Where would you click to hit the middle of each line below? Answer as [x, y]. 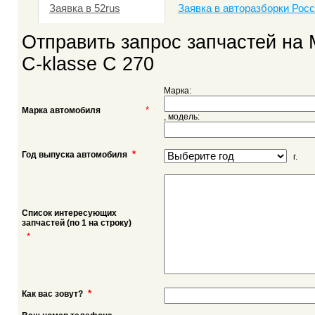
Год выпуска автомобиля [75, 154]
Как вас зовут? [52, 294]
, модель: [182, 116]
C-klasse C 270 [88, 64]
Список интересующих [69, 213]
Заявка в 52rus [84, 8]
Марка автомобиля [61, 110]
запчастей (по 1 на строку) [77, 223]
